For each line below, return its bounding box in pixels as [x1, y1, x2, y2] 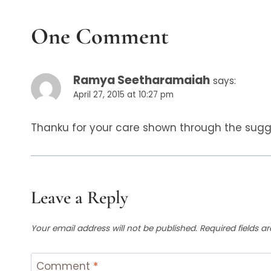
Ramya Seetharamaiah [73, 72, 210, 89]
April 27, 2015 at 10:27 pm [73, 89, 174, 101]
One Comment [31, 22, 169, 51]
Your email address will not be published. [31, 222, 197, 234]
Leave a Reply [31, 186, 128, 209]
